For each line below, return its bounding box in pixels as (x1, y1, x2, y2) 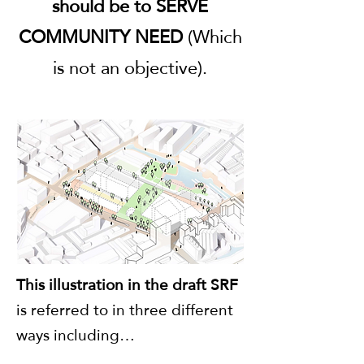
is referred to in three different (16, 295, 233, 325)
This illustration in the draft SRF (16, 270, 238, 300)
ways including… (16, 320, 135, 350)
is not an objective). (53, 50, 207, 84)
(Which (182, 19, 242, 53)
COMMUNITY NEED (18, 19, 183, 53)
